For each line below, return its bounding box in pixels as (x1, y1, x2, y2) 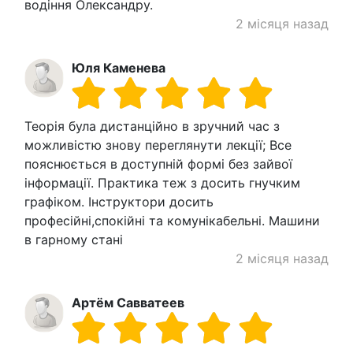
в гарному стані (24, 231, 123, 247)
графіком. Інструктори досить (24, 193, 214, 210)
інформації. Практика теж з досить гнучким (24, 174, 300, 191)
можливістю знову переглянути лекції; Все (24, 136, 292, 153)
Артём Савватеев (72, 294, 184, 310)
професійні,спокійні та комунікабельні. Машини (24, 212, 320, 229)
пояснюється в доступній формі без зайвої (24, 155, 292, 172)
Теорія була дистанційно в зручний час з (24, 117, 280, 134)
